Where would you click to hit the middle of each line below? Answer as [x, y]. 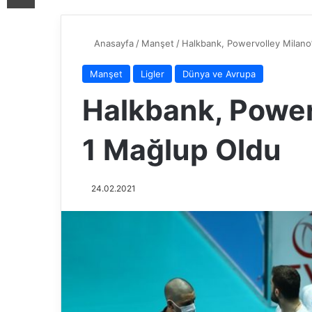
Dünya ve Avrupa [219, 73]
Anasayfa [112, 43]
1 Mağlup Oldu [182, 149]
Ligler [153, 73]
